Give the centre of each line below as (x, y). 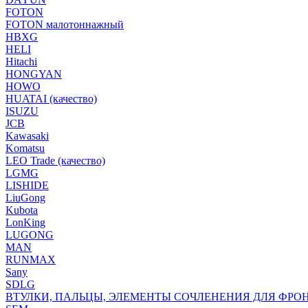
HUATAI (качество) (51, 99)
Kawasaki (27, 136)
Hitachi (21, 62)
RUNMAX (31, 260)
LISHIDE (27, 185)
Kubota (22, 210)
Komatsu (25, 148)
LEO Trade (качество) (55, 161)
